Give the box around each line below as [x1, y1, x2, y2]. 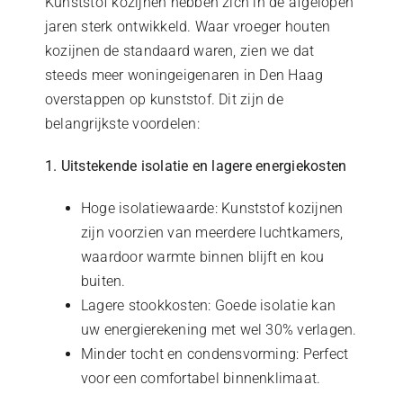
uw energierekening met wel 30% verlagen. [80, 320, 357, 338]
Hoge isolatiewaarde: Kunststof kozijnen [80, 199, 344, 217]
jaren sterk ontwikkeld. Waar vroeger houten [44, 17, 331, 35]
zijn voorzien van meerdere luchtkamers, [80, 223, 344, 241]
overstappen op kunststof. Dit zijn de [44, 90, 283, 108]
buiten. [80, 272, 126, 290]
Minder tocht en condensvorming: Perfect [80, 345, 349, 363]
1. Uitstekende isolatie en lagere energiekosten [44, 157, 347, 175]
